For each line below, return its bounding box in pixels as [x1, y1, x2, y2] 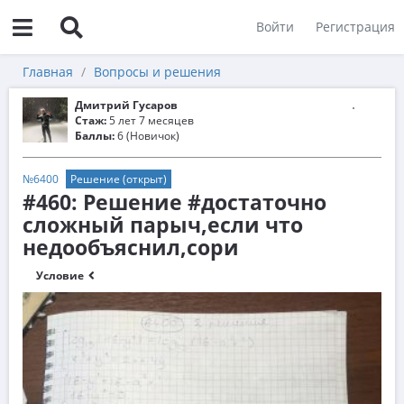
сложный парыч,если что [23, 210, 303, 239]
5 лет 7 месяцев [106, 113, 194, 128]
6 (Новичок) [115, 128, 179, 143]
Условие [36, 268, 87, 283]
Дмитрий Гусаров [75, 97, 178, 113]
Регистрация [316, 18, 395, 35]
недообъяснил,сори [23, 233, 239, 262]
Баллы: [75, 128, 115, 143]
